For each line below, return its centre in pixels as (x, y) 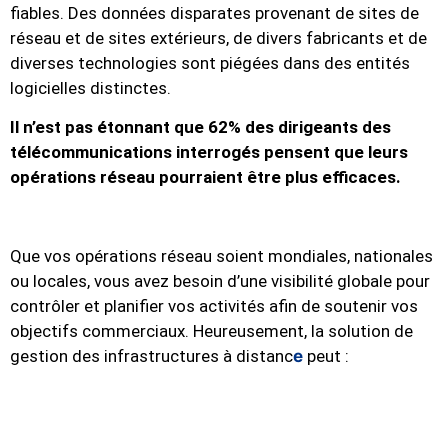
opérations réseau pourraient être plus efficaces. (205, 176)
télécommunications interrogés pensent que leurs (209, 151)
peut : (326, 355)
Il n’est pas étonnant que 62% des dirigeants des (200, 126)
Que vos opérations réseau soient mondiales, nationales (221, 255)
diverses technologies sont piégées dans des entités (210, 62)
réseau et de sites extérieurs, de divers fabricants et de (218, 37)
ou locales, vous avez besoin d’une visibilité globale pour (220, 280)
